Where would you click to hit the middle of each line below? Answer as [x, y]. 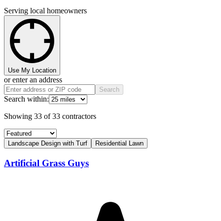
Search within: [26, 99]
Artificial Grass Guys [46, 163]
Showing [19, 116]
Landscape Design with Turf [48, 144]
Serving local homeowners [45, 11]
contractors [79, 116]
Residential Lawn [119, 144]
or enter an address [33, 80]
